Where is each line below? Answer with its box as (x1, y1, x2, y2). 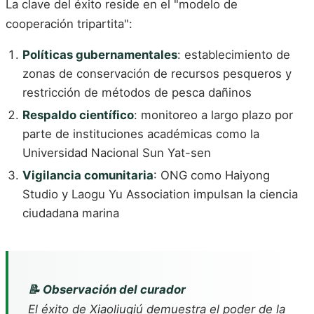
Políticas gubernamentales (22, 48, 177, 62)
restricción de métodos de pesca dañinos (22, 86, 252, 100)
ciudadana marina (22, 206, 119, 221)
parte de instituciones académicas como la (22, 127, 259, 142)
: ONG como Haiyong (153, 168, 270, 183)
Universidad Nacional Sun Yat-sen (22, 146, 211, 161)
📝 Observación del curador (28, 282, 186, 296)
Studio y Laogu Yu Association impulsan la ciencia (22, 187, 298, 202)
